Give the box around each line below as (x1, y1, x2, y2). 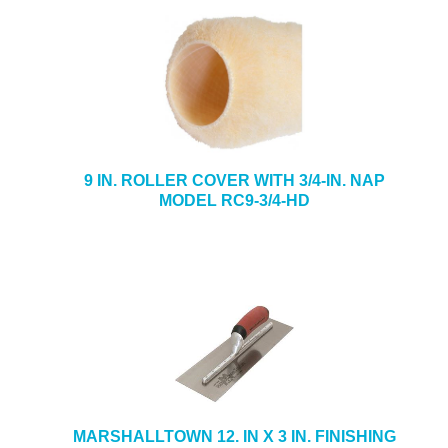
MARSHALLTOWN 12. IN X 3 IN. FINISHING (72, 428, 396, 445)
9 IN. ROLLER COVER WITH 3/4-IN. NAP (83, 172, 385, 189)
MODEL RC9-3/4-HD (158, 192, 310, 209)
